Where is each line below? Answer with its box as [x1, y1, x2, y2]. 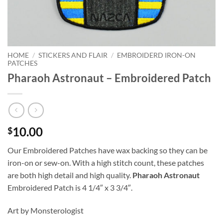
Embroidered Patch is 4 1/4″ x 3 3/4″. [7, 183, 132, 193]
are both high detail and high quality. [7, 170, 132, 180]
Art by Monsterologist [7, 206, 84, 216]
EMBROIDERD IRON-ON [117, 51, 196, 59]
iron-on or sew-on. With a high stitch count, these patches [7, 158, 204, 168]
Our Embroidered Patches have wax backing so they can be [7, 145, 208, 155]
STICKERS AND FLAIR [38, 51, 108, 59]
